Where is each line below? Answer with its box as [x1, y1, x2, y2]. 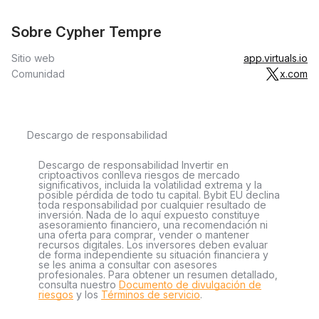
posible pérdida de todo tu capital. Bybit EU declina [38, 189, 280, 201]
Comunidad [11, 68, 65, 80]
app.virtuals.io [244, 52, 308, 64]
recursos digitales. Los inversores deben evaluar [38, 239, 268, 251]
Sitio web [11, 52, 55, 64]
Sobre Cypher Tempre [11, 23, 162, 41]
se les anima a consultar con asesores [38, 258, 217, 271]
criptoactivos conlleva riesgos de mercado [38, 169, 240, 181]
